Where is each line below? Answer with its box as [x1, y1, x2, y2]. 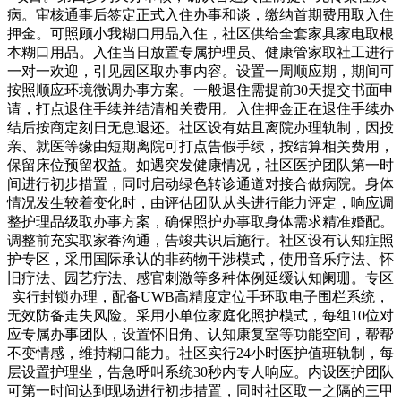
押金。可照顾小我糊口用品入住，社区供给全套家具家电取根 [7, 25, 394, 41]
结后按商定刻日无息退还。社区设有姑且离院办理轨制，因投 [7, 119, 394, 135]
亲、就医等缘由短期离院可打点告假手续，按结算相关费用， [7, 138, 394, 154]
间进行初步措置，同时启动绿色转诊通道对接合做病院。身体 [7, 175, 394, 192]
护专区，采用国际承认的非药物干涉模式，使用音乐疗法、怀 [7, 251, 394, 267]
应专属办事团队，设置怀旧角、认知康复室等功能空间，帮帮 [7, 326, 394, 342]
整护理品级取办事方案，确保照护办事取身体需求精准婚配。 [7, 213, 394, 229]
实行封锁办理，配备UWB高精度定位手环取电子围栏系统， [12, 288, 389, 304]
